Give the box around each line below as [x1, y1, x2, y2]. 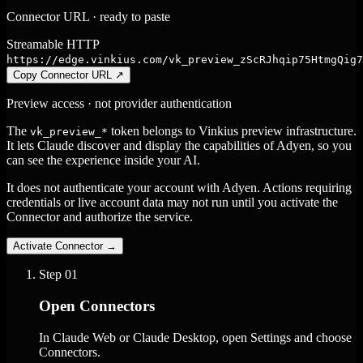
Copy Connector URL [13, 69, 112, 82]
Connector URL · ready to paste [6, 10, 170, 24]
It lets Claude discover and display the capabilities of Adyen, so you [6, 139, 352, 153]
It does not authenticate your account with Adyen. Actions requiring [6, 181, 352, 195]
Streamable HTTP [6, 37, 100, 52]
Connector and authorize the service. [6, 210, 193, 224]
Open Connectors [39, 297, 155, 314]
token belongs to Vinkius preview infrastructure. [108, 124, 357, 139]
